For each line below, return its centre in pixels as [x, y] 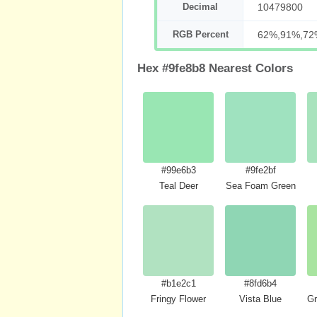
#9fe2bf [260, 170]
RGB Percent [200, 34]
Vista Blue [260, 299]
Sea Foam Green [260, 186]
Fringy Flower [178, 299]
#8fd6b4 [260, 283]
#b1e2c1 [178, 283]
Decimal [200, 7]
